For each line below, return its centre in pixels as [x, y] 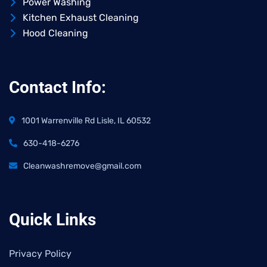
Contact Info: [58, 88]
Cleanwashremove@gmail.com [82, 166]
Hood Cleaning [55, 33]
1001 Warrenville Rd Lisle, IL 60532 [86, 121]
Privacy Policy [40, 254]
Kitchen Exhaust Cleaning [80, 18]
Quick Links [52, 220]
